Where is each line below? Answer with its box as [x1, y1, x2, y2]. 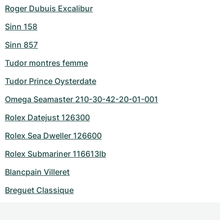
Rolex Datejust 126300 [5, 112, 90, 123]
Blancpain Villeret [5, 167, 70, 177]
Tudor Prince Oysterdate [5, 76, 96, 86]
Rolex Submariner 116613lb [5, 149, 106, 159]
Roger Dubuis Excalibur [5, 3, 93, 14]
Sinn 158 [5, 22, 37, 32]
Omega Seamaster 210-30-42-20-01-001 [5, 94, 158, 105]
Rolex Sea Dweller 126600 [5, 131, 102, 141]
